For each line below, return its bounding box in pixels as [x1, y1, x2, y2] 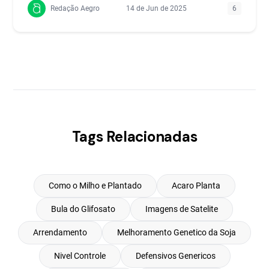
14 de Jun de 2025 [126, 4, 187, 13]
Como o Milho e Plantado [49, 181, 142, 190]
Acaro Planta [172, 181, 220, 190]
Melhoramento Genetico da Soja [117, 228, 236, 237]
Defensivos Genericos [135, 251, 216, 261]
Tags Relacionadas [71, 127, 198, 146]
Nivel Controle [53, 251, 106, 261]
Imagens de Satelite [145, 204, 218, 214]
